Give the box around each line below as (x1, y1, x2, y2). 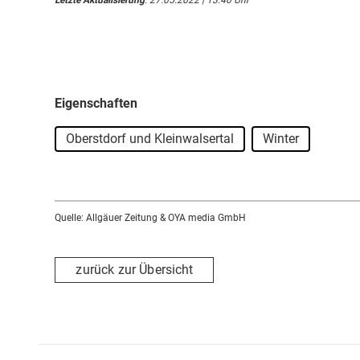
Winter (263, 130, 299, 146)
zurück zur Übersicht (76, 262, 194, 278)
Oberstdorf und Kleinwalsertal (66, 130, 234, 146)
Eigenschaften (55, 95, 137, 111)
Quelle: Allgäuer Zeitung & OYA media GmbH (55, 211, 246, 223)
